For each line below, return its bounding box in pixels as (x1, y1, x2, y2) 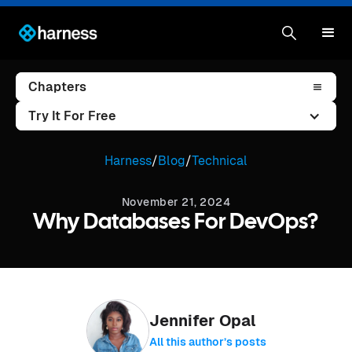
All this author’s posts (148, 335, 266, 348)
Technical (192, 153, 247, 168)
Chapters (28, 79, 86, 94)
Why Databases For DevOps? (33, 213, 319, 233)
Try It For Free (28, 108, 116, 123)
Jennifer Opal (148, 311, 256, 329)
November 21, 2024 (121, 196, 231, 208)
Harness (104, 153, 152, 168)
